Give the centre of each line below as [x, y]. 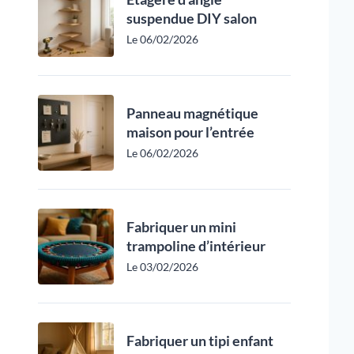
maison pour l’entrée [190, 132]
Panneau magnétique [192, 113]
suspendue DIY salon [192, 18]
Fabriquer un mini [181, 227]
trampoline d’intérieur [196, 246]
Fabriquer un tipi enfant [200, 341]
